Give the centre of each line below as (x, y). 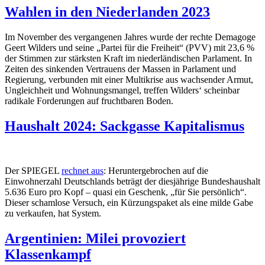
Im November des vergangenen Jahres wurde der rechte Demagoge (130, 37)
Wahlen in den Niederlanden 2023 (107, 12)
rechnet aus (83, 171)
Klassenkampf (48, 255)
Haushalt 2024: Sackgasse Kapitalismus (125, 126)
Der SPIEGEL (33, 171)
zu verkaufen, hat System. (53, 214)
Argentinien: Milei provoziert (95, 239)
